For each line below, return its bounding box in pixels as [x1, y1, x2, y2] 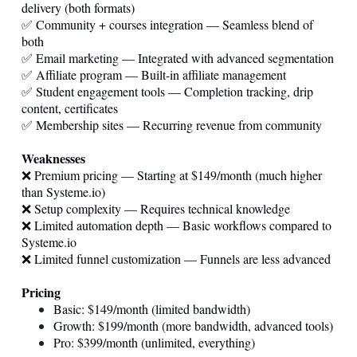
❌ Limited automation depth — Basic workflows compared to [22, 216, 331, 233]
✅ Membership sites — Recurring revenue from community [22, 116, 322, 133]
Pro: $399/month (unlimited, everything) [53, 333, 255, 351]
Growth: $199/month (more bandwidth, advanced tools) [53, 316, 333, 334]
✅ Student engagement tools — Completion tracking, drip [22, 82, 313, 100]
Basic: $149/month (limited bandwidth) [53, 300, 250, 317]
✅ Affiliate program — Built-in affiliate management [22, 65, 286, 83]
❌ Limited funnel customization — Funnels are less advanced [22, 249, 331, 267]
